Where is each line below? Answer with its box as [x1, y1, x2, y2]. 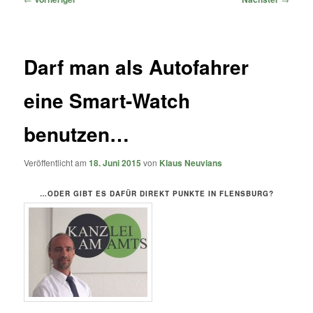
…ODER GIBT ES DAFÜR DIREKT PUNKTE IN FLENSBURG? [39, 188, 274, 198]
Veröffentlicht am [24, 156, 89, 169]
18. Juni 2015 [89, 156, 142, 170]
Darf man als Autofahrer [24, 52, 249, 82]
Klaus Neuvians [159, 156, 223, 170]
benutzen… [24, 119, 130, 149]
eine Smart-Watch [24, 86, 191, 115]
